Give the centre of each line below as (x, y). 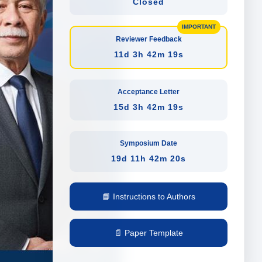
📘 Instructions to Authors (149, 196)
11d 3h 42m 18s (149, 54)
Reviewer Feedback (149, 39)
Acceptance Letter (149, 92)
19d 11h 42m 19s (149, 158)
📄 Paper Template (149, 233)
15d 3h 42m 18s (149, 107)
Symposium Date (149, 143)
